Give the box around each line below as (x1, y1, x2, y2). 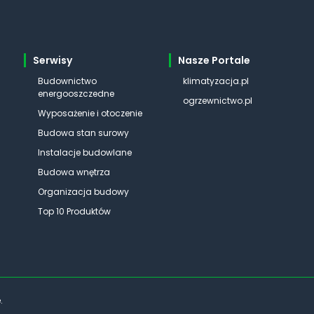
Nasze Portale (178, 53, 251, 67)
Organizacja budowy (38, 186, 130, 198)
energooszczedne (38, 88, 115, 100)
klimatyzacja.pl (183, 75, 250, 87)
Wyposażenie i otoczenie (38, 107, 143, 119)
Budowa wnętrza (38, 166, 111, 178)
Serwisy (33, 53, 73, 67)
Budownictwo (38, 75, 97, 87)
